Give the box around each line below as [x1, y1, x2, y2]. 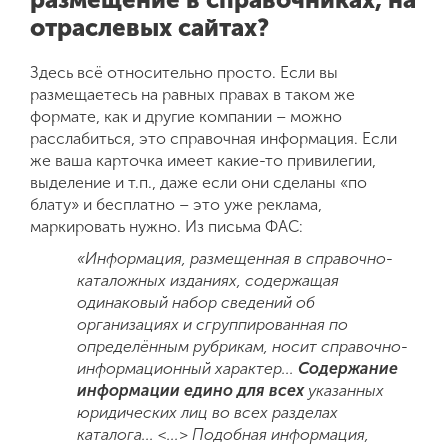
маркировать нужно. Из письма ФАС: [30, 216, 303, 236]
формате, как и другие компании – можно [30, 106, 342, 126]
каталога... [77, 424, 155, 444]
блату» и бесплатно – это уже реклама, [30, 194, 322, 214]
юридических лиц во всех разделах [77, 402, 339, 422]
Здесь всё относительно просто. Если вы [30, 62, 338, 82]
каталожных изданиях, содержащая [77, 270, 340, 290]
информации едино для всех [77, 380, 305, 400]
